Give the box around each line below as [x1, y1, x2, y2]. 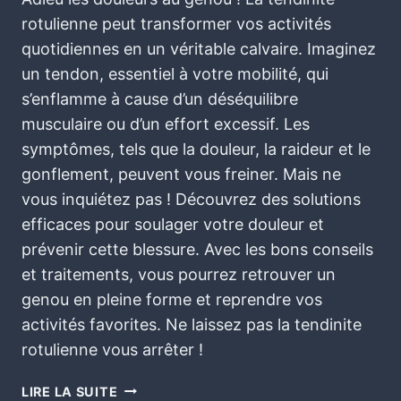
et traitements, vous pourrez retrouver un [21, 264, 336, 284]
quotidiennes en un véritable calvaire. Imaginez [21, 38, 376, 58]
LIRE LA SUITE [21, 383, 118, 399]
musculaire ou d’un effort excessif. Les [21, 114, 310, 133]
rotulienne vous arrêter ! [21, 339, 203, 359]
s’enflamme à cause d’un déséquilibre [21, 89, 298, 108]
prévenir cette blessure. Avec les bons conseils [21, 239, 373, 259]
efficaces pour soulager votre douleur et [21, 214, 324, 234]
